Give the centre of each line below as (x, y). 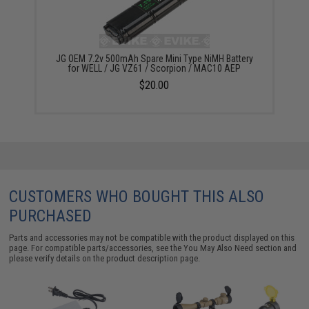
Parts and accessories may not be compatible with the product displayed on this (152, 238)
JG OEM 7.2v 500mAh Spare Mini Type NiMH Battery (154, 59)
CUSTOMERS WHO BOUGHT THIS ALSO (137, 197)
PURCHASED (51, 216)
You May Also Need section (233, 248)
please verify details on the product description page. (105, 259)
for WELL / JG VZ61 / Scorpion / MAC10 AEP (154, 69)
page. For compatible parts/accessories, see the (97, 248)
